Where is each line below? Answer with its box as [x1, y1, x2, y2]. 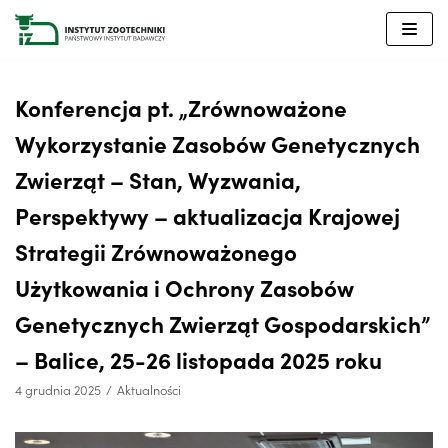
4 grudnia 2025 [15, 380, 101, 398]
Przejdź [20, 11, 69, 32]
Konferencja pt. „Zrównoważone [15, 90, 347, 123]
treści [20, 59, 56, 80]
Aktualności [117, 380, 181, 398]
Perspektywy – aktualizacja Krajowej [15, 198, 400, 231]
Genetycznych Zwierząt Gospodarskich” [15, 306, 430, 339]
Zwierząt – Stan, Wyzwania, [15, 162, 301, 195]
